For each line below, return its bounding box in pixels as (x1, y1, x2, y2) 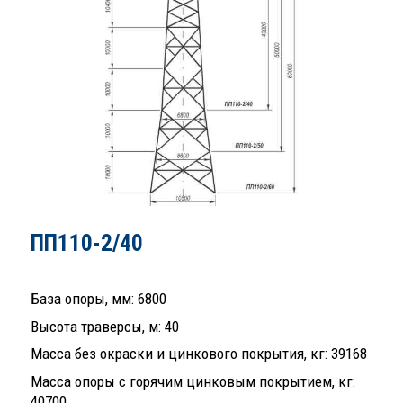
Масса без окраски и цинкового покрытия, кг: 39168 (31, 345, 367, 363)
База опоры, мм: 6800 (31, 290, 166, 309)
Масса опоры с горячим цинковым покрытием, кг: (31, 372, 355, 390)
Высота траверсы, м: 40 (31, 317, 179, 336)
